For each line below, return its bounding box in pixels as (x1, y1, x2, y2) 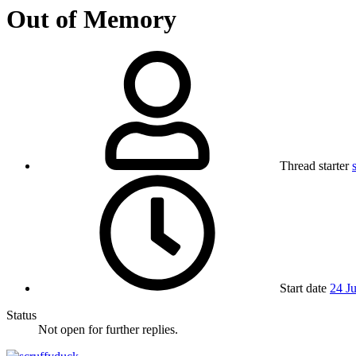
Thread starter (280, 159, 349, 173)
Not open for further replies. (38, 323, 178, 337)
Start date (280, 281, 327, 296)
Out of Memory (6, 4, 176, 33)
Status (6, 308, 37, 323)
